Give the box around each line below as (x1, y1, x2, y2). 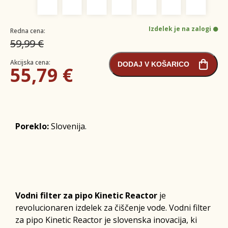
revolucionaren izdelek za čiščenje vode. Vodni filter (15, 202, 211, 213)
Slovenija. (49, 120, 87, 132)
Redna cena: (10, 26, 45, 35)
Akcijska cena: (10, 58, 50, 67)
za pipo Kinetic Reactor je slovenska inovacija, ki (15, 214, 197, 225)
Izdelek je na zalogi (149, 24, 211, 33)
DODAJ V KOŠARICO (118, 60, 189, 69)
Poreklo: (15, 120, 49, 132)
